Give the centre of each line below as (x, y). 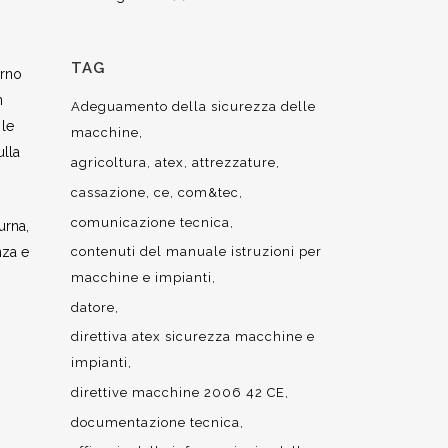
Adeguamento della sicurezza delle (193, 106)
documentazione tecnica (155, 422)
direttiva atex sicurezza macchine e (193, 336)
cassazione (108, 192)
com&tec (208, 192)
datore (93, 307)
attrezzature (234, 162)
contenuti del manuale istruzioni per (196, 251)
